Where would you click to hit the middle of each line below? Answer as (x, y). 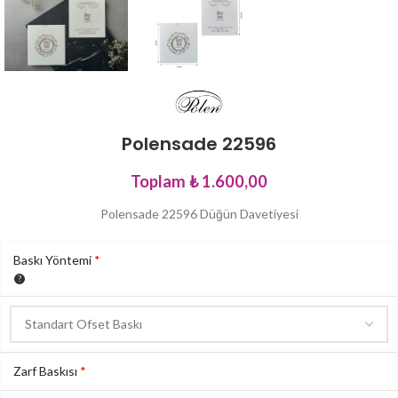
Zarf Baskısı (47, 370)
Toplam (158, 181)
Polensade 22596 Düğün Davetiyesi (199, 213)
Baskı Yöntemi (54, 259)
